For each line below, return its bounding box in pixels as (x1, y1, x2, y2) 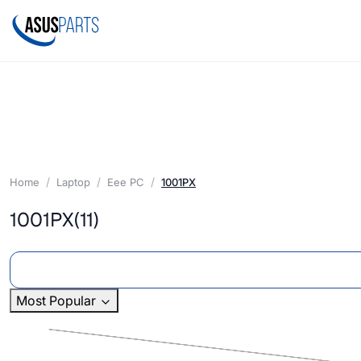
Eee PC (107, 175, 144, 189)
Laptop (56, 175, 90, 189)
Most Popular (16, 293, 99, 309)
